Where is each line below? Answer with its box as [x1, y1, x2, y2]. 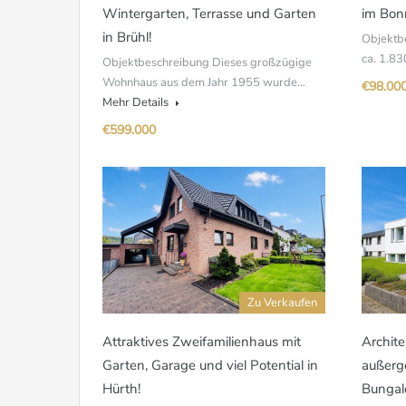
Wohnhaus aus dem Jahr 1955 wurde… [102, 74, 305, 91]
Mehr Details [102, 94, 171, 111]
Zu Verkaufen [247, 295, 317, 311]
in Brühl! [102, 28, 151, 46]
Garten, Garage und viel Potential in [102, 356, 318, 374]
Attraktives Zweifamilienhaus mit [102, 333, 301, 351]
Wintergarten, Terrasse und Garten [102, 5, 316, 23]
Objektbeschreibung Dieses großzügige [102, 54, 312, 71]
